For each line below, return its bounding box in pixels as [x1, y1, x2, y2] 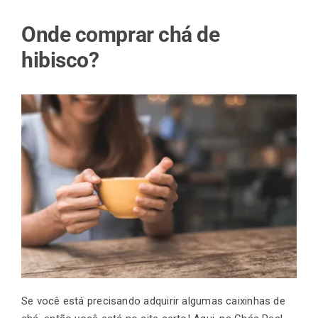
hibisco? [21, 47, 99, 72]
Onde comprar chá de [21, 21, 220, 47]
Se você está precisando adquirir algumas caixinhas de [21, 294, 285, 307]
